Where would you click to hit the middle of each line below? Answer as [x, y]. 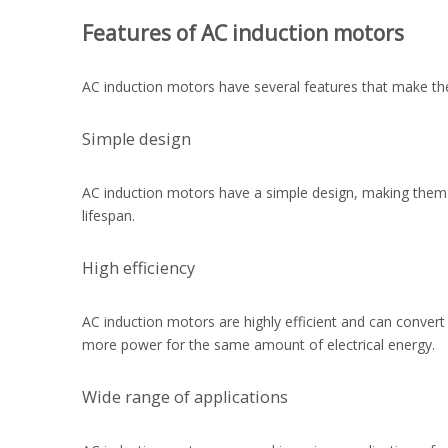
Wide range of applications [185, 397]
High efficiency [138, 268]
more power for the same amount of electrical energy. [258, 344]
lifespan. [108, 215]
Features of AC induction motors [243, 33]
